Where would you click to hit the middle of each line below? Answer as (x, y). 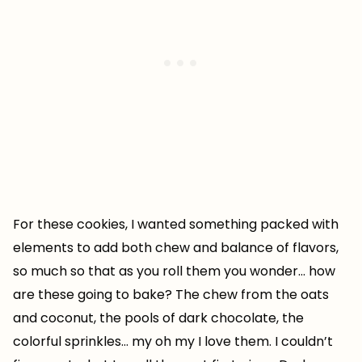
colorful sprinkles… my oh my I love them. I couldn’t (173, 341)
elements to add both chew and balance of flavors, (176, 248)
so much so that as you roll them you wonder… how (174, 271)
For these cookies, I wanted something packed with (176, 224)
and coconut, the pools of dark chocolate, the (158, 318)
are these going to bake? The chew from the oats (171, 295)
